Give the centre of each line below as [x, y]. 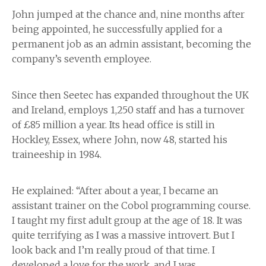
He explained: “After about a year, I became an [115, 191]
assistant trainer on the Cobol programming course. [131, 206]
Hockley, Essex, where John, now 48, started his [120, 140]
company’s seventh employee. [82, 59]
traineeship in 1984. [57, 155]
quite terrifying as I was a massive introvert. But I [123, 235]
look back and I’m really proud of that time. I [113, 250]
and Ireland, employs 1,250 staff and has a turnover [128, 110]
